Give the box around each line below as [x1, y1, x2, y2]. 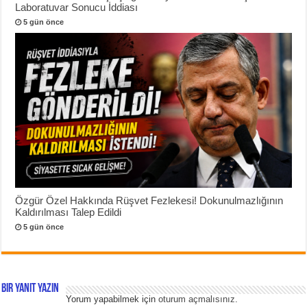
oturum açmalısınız [158, 294, 236, 305]
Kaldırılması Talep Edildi [15, 206, 122, 219]
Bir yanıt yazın [1, 282, 60, 296]
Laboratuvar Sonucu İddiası [15, 1, 138, 14]
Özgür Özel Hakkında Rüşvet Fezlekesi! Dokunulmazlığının [15, 195, 284, 207]
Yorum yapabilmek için [66, 294, 159, 305]
